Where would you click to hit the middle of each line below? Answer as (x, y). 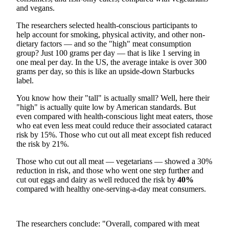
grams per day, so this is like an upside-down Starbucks (105, 72)
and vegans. (36, 8)
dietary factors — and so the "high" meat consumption (104, 44)
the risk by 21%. (43, 144)
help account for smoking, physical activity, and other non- (111, 35)
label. (25, 81)
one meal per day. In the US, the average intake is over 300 (111, 62)
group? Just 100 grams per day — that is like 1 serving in (108, 53)
